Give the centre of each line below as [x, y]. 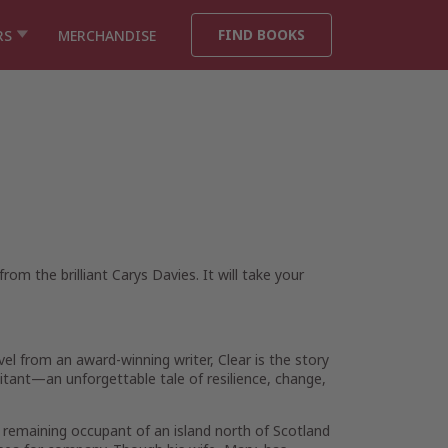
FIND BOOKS [261, 34]
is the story [292, 359]
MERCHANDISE [107, 35]
